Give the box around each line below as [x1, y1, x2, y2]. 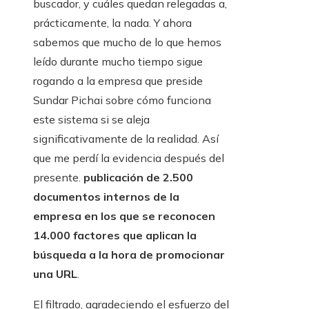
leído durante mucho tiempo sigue [33, 54, 203, 69]
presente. [33, 170, 83, 185]
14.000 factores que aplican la [33, 228, 197, 243]
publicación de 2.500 [83, 170, 193, 185]
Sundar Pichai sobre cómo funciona [33, 93, 211, 108]
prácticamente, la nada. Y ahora [33, 16, 192, 30]
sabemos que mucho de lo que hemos [33, 35, 221, 50]
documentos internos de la [33, 190, 179, 204]
